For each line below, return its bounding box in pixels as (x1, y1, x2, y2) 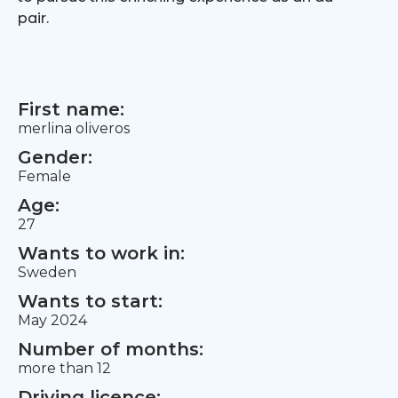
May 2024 (18, 312, 87, 329)
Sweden (18, 264, 76, 281)
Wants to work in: (18, 243, 185, 264)
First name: (18, 99, 124, 120)
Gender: (18, 147, 92, 168)
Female (18, 168, 71, 185)
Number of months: (18, 338, 203, 360)
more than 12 (18, 360, 111, 377)
